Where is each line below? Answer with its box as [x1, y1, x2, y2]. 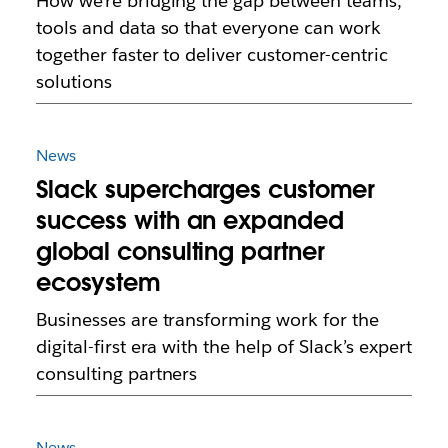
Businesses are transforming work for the [35, 308, 379, 332]
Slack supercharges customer [35, 174, 376, 206]
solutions [35, 69, 112, 93]
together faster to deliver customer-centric [35, 42, 388, 66]
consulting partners [35, 362, 198, 386]
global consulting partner [35, 236, 325, 268]
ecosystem [35, 267, 161, 299]
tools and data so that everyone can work [35, 15, 381, 39]
